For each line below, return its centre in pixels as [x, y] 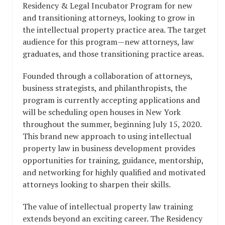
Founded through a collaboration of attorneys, [107, 76]
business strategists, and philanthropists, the [105, 88]
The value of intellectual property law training [108, 207]
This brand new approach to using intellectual [107, 136]
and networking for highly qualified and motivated [114, 173]
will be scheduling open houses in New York [102, 112]
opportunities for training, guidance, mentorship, [113, 160]
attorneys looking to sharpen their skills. [97, 185]
